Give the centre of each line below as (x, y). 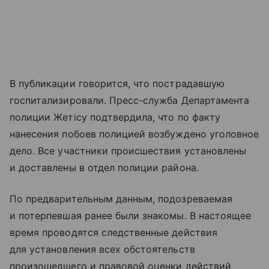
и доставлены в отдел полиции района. (104, 167)
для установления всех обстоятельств (102, 249)
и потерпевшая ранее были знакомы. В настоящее (131, 215)
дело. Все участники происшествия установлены (128, 150)
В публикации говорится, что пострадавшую (117, 83)
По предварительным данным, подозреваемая (121, 198)
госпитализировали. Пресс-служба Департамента (130, 100)
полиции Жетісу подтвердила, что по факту (115, 117)
